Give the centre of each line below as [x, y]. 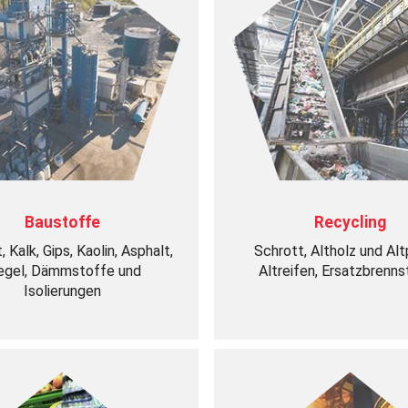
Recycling [350, 222]
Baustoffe [63, 222]
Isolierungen [63, 291]
